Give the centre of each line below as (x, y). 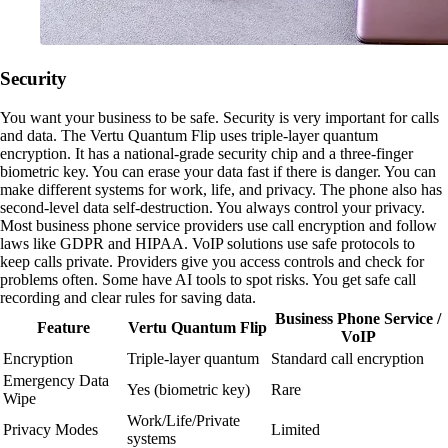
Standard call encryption (347, 358)
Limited (295, 429)
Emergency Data (56, 380)
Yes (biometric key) (188, 389)
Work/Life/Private (183, 420)
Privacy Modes (50, 429)
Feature (63, 327)
